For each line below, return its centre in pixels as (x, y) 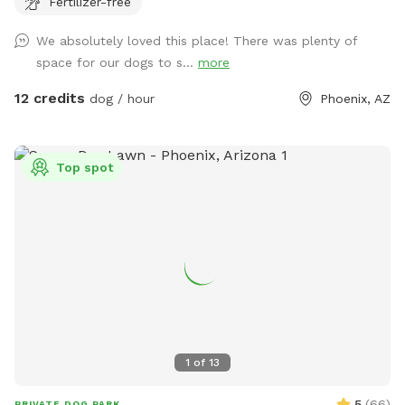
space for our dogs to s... (117, 63)
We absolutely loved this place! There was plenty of (197, 41)
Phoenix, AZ (355, 99)
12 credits (50, 99)
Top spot (85, 168)
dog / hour (120, 99)
